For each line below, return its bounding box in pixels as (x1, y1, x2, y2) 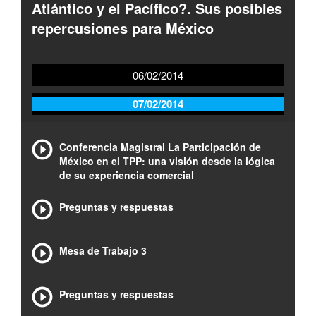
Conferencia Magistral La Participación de (59, 140, 261, 154)
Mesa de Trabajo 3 (59, 243, 147, 257)
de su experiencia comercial (59, 168, 194, 182)
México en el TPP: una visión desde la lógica (59, 154, 275, 168)
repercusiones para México (32, 18, 214, 38)
